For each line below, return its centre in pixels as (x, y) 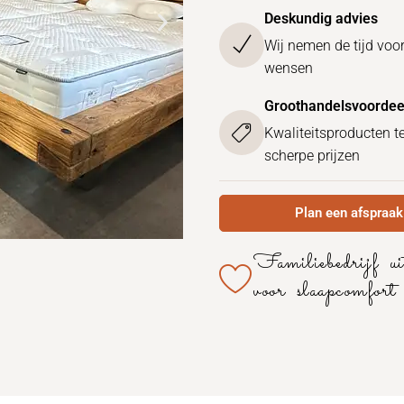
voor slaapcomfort (325, 291)
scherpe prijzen (312, 156)
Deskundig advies (321, 18)
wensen (289, 68)
